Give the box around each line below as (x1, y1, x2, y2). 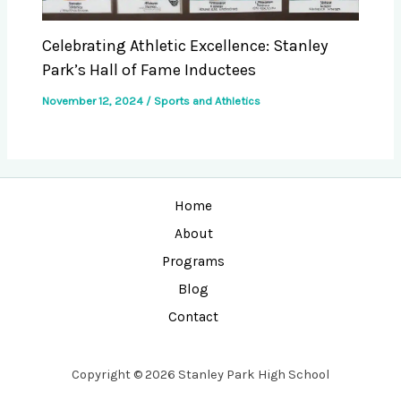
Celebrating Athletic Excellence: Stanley (42, 36, 328, 56)
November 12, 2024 (42, 94, 147, 108)
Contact (168, 309, 218, 325)
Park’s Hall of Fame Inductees (42, 60, 257, 81)
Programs (162, 253, 225, 269)
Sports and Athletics (154, 94, 261, 108)
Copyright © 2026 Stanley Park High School (72, 367, 329, 382)
